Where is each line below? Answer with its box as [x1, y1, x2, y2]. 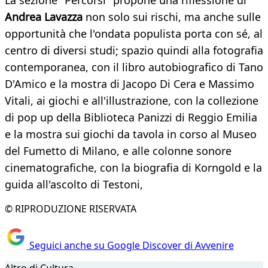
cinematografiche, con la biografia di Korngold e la [5, 160, 262, 175]
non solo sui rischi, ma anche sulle [83, 10, 261, 25]
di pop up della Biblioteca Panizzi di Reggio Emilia [5, 110, 257, 125]
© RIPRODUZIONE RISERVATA [5, 202, 136, 216]
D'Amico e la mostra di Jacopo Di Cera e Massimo [5, 77, 254, 92]
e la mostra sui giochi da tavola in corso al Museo [5, 127, 257, 142]
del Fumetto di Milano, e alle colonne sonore [5, 144, 232, 159]
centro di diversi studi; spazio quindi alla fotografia [5, 43, 263, 58]
